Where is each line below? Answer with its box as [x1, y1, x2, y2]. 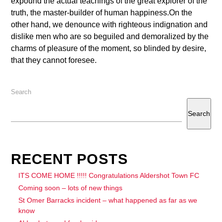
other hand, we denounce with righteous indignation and [11, 20, 208, 29]
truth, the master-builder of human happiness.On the [11, 8, 193, 17]
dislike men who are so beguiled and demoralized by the [11, 32, 209, 41]
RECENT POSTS [11, 151, 128, 167]
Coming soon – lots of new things [18, 183, 123, 192]
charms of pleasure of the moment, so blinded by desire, [11, 44, 207, 53]
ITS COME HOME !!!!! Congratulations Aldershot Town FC [18, 171, 200, 179]
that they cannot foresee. [11, 56, 97, 65]
